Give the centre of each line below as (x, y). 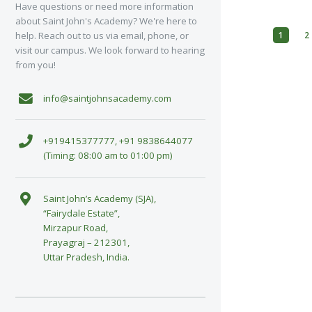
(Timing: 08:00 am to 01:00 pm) (108, 156)
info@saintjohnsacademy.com (107, 98)
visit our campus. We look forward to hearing (110, 50)
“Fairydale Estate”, (81, 213)
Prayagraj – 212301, (86, 242)
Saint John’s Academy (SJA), (99, 198)
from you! (36, 65)
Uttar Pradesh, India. (86, 257)
